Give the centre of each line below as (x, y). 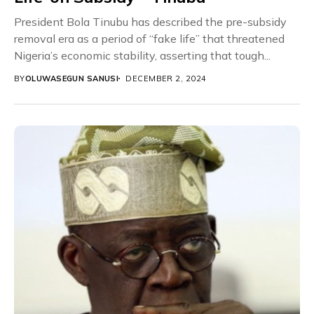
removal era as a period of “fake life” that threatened (149, 38)
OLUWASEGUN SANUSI (72, 78)
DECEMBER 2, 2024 (166, 78)
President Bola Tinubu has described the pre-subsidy (150, 21)
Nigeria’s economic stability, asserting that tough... (142, 55)
